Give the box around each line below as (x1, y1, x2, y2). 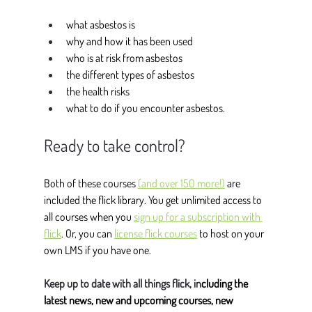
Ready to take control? (43, 134, 185, 157)
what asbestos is (65, 17, 135, 32)
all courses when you (43, 210, 134, 224)
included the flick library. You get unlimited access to (43, 193, 264, 208)
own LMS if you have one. (43, 243, 153, 258)
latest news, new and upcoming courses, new (43, 293, 235, 308)
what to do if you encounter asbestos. (65, 101, 225, 116)
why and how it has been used (65, 34, 193, 49)
